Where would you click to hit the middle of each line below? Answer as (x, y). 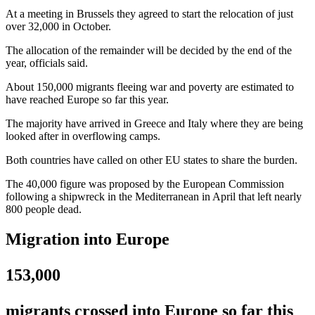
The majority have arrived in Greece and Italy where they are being (154, 123)
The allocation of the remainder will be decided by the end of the (149, 50)
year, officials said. (47, 63)
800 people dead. (44, 209)
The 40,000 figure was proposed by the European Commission (145, 184)
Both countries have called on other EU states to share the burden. (152, 160)
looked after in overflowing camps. (83, 136)
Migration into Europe (88, 239)
